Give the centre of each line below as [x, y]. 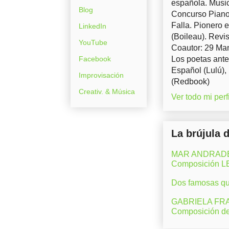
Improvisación [101, 75]
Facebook [95, 59]
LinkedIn [93, 26]
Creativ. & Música [107, 91]
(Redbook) [190, 81]
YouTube [93, 42]
